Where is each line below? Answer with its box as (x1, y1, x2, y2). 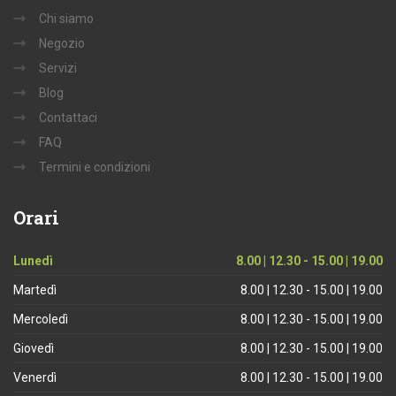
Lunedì (13, 254, 53, 269)
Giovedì (13, 341, 54, 356)
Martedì (13, 283, 57, 298)
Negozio (39, 36, 85, 51)
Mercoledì (13, 312, 68, 327)
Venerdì (13, 370, 57, 385)
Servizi (39, 61, 77, 76)
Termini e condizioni (39, 160, 150, 175)
